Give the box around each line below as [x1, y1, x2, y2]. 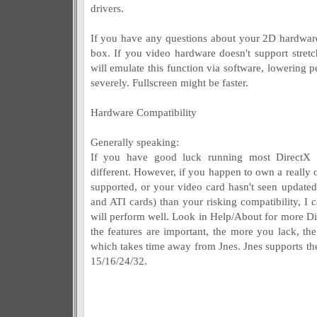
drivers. [90, 2, 124, 14]
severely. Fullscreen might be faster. [90, 76, 248, 88]
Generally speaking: [90, 136, 179, 148]
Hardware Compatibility [90, 106, 197, 118]
